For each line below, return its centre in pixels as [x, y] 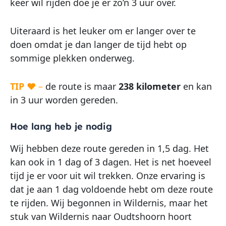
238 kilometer [150, 86]
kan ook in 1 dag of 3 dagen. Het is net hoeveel [111, 162]
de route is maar [82, 86]
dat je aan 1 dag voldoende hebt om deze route [111, 189]
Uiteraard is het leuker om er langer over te [103, 31]
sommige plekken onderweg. [72, 58]
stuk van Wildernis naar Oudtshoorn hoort [101, 217]
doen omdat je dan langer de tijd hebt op [98, 44]
